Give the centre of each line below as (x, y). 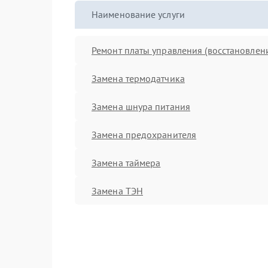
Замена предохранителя (144, 134)
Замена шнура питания (141, 106)
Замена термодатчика (138, 78)
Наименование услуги (138, 14)
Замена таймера (126, 162)
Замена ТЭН (117, 191)
